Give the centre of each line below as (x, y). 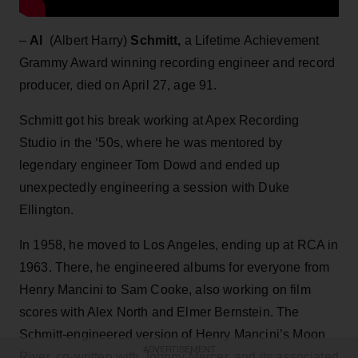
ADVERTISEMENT (179, 350)
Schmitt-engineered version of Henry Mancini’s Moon (173, 334)
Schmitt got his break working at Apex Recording (159, 120)
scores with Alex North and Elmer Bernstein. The (159, 312)
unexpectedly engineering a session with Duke (155, 187)
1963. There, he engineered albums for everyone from (175, 267)
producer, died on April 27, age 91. (118, 85)
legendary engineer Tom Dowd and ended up (150, 165)
